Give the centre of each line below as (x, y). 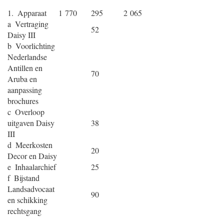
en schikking (27, 200)
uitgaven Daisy (31, 123)
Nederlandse (27, 57)
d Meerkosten (30, 145)
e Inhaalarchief (32, 167)
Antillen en (25, 68)
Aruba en (22, 79)
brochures (23, 101)
